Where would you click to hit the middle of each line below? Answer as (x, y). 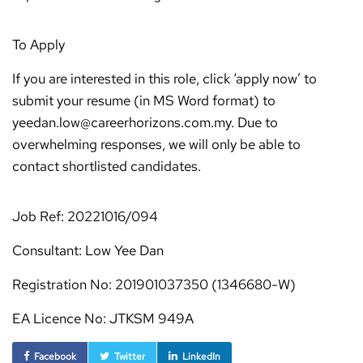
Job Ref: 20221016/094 (85, 216)
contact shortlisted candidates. (107, 166)
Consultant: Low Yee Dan (88, 250)
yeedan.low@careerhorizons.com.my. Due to (145, 122)
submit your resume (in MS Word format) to (144, 100)
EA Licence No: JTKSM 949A (103, 318)
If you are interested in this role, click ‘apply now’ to (164, 79)
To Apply (38, 45)
